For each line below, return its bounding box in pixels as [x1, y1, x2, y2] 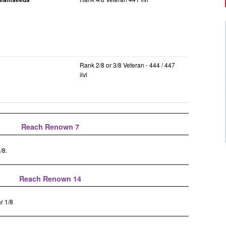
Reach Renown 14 [19, 173, 82, 184]
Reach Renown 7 [21, 122, 80, 132]
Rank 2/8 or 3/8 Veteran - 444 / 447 [80, 61, 176, 70]
